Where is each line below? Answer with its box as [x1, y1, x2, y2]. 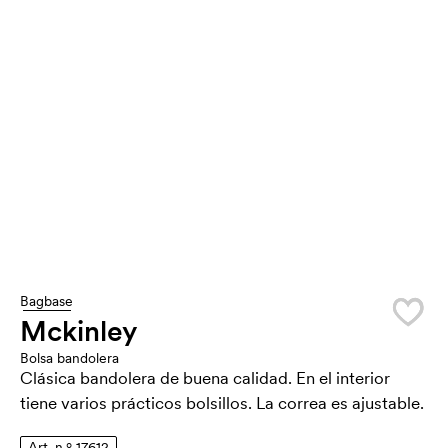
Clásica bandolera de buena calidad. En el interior [20, 367, 390, 389]
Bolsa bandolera [20, 349, 119, 367]
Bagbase [20, 292, 73, 310]
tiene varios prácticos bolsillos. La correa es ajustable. [20, 392, 424, 414]
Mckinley [20, 313, 137, 349]
